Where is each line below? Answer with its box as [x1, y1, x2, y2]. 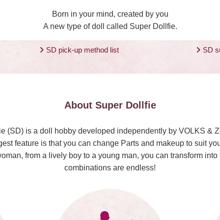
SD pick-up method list [46, 46, 119, 55]
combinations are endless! [64, 164, 156, 172]
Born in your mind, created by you [52, 10, 168, 19]
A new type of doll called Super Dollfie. [43, 22, 177, 31]
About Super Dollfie [64, 100, 156, 111]
